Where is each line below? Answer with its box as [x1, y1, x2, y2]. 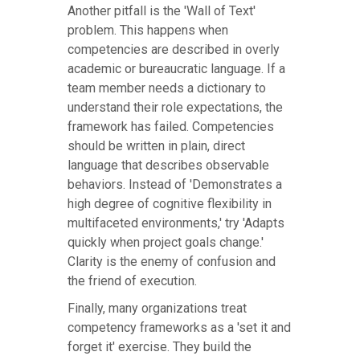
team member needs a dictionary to [67, 80, 266, 96]
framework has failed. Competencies [67, 119, 274, 135]
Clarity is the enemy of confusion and [67, 254, 276, 270]
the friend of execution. [67, 273, 197, 289]
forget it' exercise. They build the [67, 339, 252, 355]
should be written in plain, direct [67, 138, 245, 154]
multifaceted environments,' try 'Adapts [67, 215, 284, 231]
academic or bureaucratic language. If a [67, 61, 285, 77]
